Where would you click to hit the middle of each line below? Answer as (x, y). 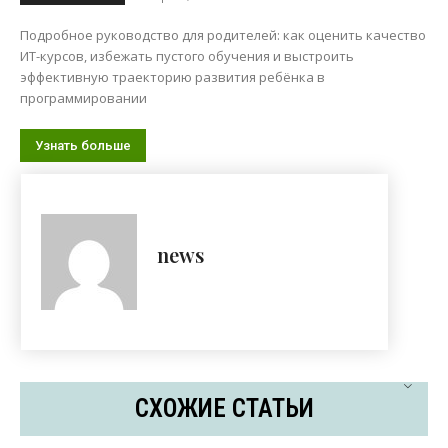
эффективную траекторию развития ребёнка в (172, 77)
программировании (83, 98)
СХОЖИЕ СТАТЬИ (224, 409)
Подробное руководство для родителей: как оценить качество (223, 35)
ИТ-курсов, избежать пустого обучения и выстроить (187, 56)
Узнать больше (83, 146)
